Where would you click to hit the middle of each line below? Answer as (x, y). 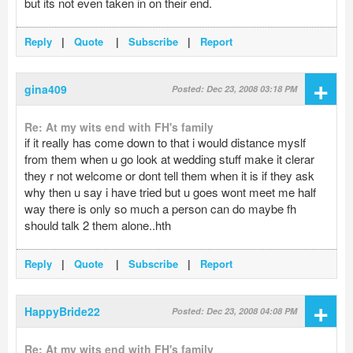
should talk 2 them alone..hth (98, 225)
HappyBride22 (62, 312)
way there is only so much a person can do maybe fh (160, 209)
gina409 (46, 89)
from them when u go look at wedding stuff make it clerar (169, 159)
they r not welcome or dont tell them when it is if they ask (169, 176)
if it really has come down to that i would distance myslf (165, 143)
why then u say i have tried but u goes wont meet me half (170, 192)
